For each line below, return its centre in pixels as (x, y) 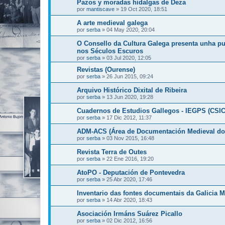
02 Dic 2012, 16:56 (129, 220)
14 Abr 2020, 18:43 (129, 200)
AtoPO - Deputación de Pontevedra (131, 173)
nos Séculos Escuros (110, 51)
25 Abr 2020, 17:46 (129, 179)
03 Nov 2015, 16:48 (130, 138)
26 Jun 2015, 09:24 (130, 76)
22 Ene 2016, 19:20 (130, 159)
